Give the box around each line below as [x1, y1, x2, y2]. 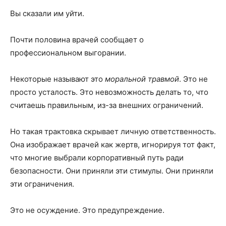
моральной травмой [105, 74, 179, 84]
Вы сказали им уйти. [10, 9, 84, 19]
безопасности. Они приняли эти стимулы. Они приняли [10, 166, 213, 176]
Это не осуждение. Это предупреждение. [10, 205, 164, 215]
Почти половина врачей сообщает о [10, 35, 144, 45]
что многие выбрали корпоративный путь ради [10, 153, 184, 163]
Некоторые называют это [10, 74, 105, 84]
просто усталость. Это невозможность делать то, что [10, 87, 208, 97]
